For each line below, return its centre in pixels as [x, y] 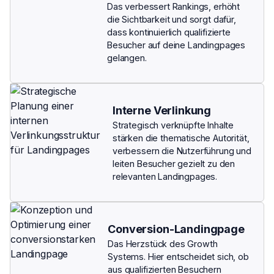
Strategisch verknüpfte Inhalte [173, 125]
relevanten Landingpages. [165, 177]
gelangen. [127, 58]
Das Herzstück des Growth [163, 244]
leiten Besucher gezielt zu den [174, 164]
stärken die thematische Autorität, [181, 138]
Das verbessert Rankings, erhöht [174, 7]
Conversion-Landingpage [176, 229]
